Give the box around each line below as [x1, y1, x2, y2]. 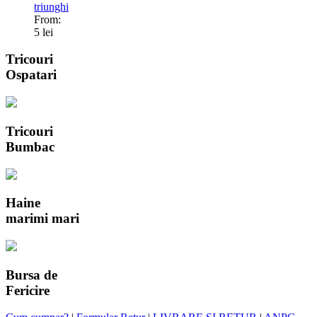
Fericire [6, 282, 50, 298]
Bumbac [6, 139, 54, 154]
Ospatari [6, 67, 57, 83]
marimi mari [6, 211, 79, 226]
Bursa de [6, 267, 57, 282]
